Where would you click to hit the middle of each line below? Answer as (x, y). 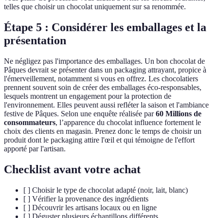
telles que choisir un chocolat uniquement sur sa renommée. (95, 7)
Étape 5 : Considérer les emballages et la (105, 27)
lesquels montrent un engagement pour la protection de (88, 96)
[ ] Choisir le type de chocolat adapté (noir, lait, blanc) (106, 190)
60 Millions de (179, 114)
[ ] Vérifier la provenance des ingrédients (86, 199)
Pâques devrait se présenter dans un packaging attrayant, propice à (105, 70)
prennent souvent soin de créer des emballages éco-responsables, (103, 88)
